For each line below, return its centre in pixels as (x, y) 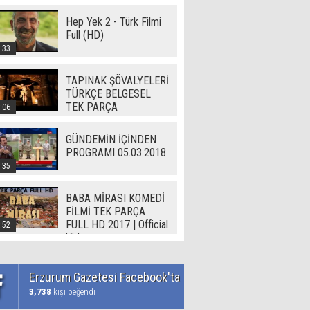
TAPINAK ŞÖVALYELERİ (117, 81)
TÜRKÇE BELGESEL (108, 94)
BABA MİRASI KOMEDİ (115, 198)
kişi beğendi (73, 292)
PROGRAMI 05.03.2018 (116, 153)
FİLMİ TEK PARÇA (106, 211)
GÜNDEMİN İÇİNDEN (111, 139)
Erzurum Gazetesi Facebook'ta (104, 277)
